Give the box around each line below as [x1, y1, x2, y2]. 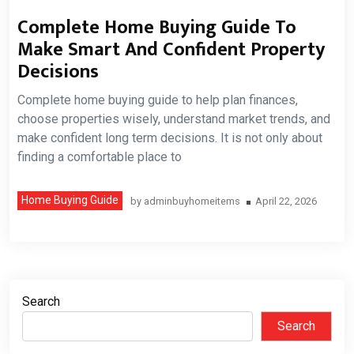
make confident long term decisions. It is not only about [17, 130, 322, 145]
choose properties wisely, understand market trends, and [17, 111, 330, 126]
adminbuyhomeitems [144, 195, 240, 207]
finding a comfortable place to [17, 149, 182, 164]
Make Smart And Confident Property [17, 34, 325, 66]
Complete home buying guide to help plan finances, [17, 92, 298, 107]
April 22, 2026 [255, 195, 317, 207]
